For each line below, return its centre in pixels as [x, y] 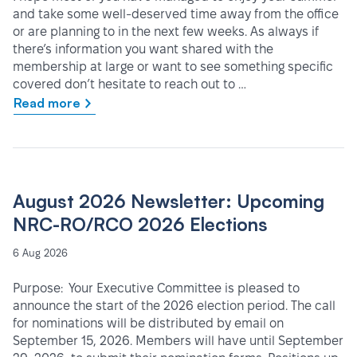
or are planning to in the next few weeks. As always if [166, 32]
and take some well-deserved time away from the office [176, 14]
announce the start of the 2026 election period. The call [174, 306]
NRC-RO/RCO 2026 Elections [140, 225]
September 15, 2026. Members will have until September [178, 341]
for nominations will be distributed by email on [148, 324]
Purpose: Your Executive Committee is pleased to [156, 288]
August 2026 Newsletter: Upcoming [169, 202]
